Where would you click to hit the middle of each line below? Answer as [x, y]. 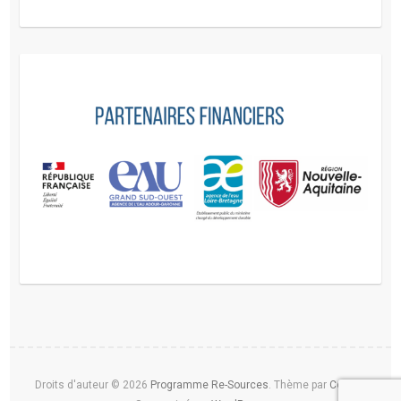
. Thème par [299, 384]
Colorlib [348, 384]
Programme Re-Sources [209, 384]
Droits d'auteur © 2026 [93, 384]
